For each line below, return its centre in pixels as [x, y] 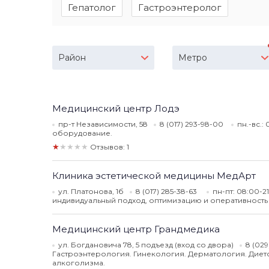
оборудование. [82, 133]
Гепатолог [92, 8]
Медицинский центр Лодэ [116, 108]
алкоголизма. [79, 263]
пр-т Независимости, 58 [103, 124]
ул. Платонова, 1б [91, 191]
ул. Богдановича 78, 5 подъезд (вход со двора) [146, 245]
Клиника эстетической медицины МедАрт [154, 176]
